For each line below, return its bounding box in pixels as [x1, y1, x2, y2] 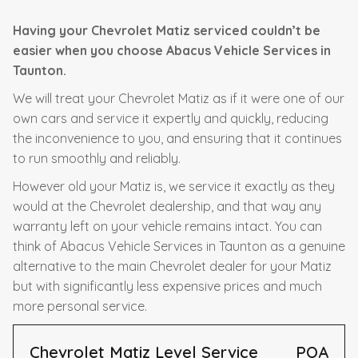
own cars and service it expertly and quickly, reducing [13, 110, 328, 126]
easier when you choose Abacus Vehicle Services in [13, 42, 331, 58]
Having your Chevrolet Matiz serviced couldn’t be [13, 22, 320, 38]
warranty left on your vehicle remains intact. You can [13, 218, 322, 234]
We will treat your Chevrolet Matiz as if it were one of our [13, 90, 344, 106]
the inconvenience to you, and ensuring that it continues [13, 130, 342, 146]
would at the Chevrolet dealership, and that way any [13, 198, 321, 214]
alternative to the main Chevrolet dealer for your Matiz [13, 258, 332, 274]
